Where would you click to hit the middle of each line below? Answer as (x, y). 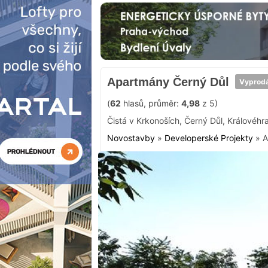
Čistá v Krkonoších (143, 120)
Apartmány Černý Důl (168, 82)
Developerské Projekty (209, 138)
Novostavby (131, 138)
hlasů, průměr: (151, 103)
